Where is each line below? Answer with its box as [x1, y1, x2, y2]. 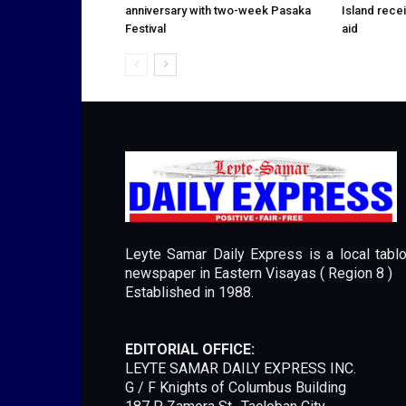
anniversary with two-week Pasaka [125, 4, 311, 17]
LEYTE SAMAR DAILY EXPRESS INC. [125, 360, 356, 377]
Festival [125, 22, 166, 35]
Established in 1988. [125, 284, 254, 301]
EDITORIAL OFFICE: [125, 341, 255, 358]
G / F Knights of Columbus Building [125, 379, 346, 396]
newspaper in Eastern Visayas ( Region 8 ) [125, 265, 392, 282]
